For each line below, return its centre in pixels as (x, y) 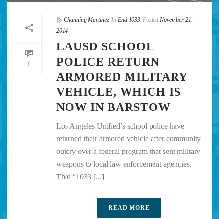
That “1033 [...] (80, 177)
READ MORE (129, 208)
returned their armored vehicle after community (129, 139)
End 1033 (129, 20)
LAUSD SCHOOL (105, 47)
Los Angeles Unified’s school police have (120, 126)
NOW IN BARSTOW (113, 107)
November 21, (176, 20)
